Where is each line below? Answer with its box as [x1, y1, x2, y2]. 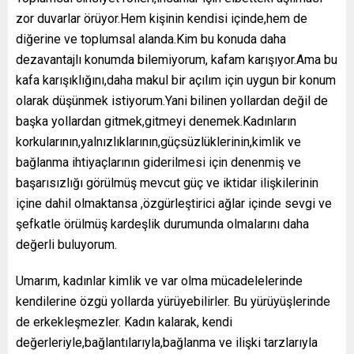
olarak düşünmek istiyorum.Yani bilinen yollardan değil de [16, 93, 328, 109]
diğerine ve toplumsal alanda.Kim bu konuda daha [16, 32, 286, 47]
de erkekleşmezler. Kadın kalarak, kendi [16, 314, 232, 330]
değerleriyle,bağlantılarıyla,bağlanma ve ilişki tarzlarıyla [16, 335, 318, 351]
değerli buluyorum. [16, 237, 117, 253]
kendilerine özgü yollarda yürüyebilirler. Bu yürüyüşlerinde [16, 294, 330, 310]
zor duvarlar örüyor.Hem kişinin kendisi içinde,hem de [16, 11, 307, 27]
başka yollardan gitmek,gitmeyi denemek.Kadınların [16, 114, 296, 130]
